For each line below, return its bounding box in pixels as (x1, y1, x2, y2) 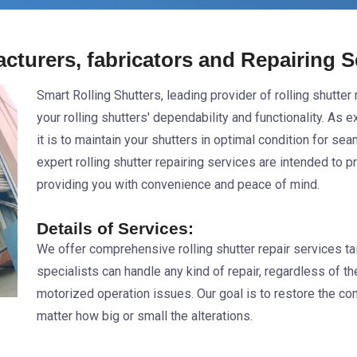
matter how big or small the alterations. (37, 308, 253, 324)
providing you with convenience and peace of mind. (37, 177, 320, 192)
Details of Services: (37, 219, 194, 237)
